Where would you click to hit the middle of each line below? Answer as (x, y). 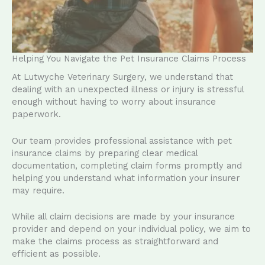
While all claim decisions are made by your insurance (123, 216)
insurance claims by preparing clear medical (105, 153)
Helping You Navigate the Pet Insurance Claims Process (129, 59)
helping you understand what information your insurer (126, 178)
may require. (38, 190)
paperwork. (36, 114)
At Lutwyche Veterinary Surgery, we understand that (122, 77)
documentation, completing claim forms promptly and (127, 165)
